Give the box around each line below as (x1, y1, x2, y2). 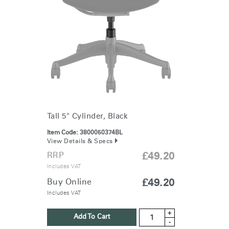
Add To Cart (73, 214, 110, 221)
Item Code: (47, 130, 78, 136)
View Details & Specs (47, 139, 113, 145)
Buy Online (47, 178, 92, 187)
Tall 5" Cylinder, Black (47, 112, 128, 121)
